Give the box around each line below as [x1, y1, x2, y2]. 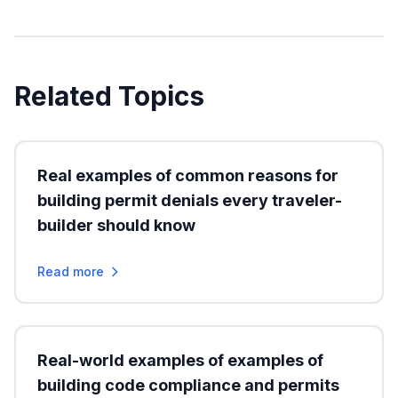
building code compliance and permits [37, 376, 339, 394]
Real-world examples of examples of [37, 351, 323, 370]
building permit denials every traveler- [37, 191, 342, 210]
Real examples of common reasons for [37, 166, 338, 185]
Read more [37, 264, 104, 279]
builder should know [37, 216, 195, 235]
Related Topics [14, 80, 204, 112]
